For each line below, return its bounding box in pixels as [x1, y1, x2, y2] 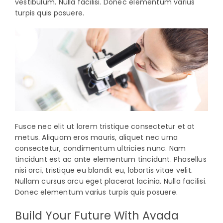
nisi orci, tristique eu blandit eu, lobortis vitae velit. [14, 165, 193, 175]
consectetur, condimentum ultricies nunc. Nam [14, 143, 186, 153]
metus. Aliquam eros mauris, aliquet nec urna [14, 132, 178, 142]
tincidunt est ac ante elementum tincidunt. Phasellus [14, 154, 207, 164]
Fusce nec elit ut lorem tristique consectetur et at [14, 121, 195, 131]
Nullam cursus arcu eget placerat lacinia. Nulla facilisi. [14, 176, 207, 186]
